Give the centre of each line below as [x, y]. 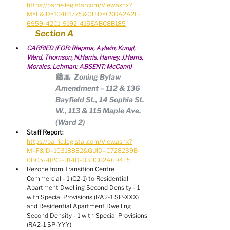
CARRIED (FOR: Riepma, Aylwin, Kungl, [82, 48]
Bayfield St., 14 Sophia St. [101, 99]
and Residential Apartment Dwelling [80, 206]
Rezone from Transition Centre [71, 169]
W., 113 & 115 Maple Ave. [99, 111]
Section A [54, 34]
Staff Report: [45, 132]
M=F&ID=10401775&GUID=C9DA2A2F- [84, 14]
